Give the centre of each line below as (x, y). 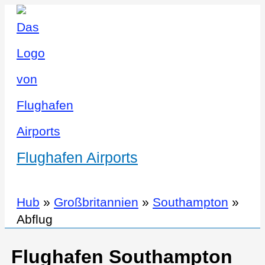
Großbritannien (96, 202)
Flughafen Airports (77, 157)
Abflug (35, 219)
